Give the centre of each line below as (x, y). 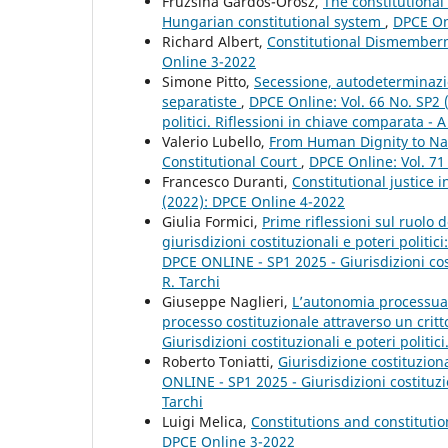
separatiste (201, 102)
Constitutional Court (231, 162)
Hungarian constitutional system (273, 22)
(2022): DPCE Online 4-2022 (253, 202)
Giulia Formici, (212, 222)
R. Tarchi (191, 282)
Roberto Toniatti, (220, 362)
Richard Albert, (214, 42)
